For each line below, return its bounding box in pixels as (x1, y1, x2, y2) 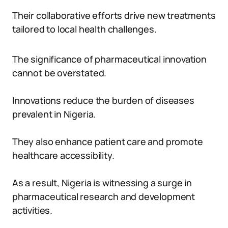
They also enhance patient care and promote (12, 135, 203, 148)
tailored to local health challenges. (12, 23, 157, 35)
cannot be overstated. (12, 67, 107, 79)
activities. (12, 204, 53, 216)
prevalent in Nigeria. (12, 108, 96, 120)
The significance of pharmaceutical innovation (12, 53, 207, 65)
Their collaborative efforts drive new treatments (12, 9, 216, 21)
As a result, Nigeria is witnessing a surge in (12, 177, 192, 189)
